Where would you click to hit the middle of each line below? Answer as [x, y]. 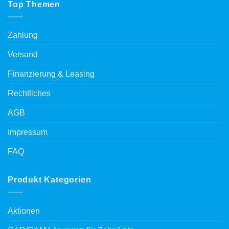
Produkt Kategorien [50, 180]
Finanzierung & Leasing [51, 74]
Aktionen [24, 211]
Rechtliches [29, 94]
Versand [23, 55]
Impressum [28, 132]
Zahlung [23, 35]
